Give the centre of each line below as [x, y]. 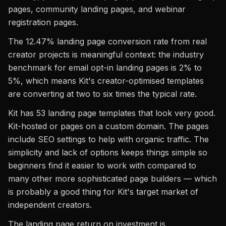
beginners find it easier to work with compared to [102, 165]
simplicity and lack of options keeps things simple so [108, 152]
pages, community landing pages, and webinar [97, 9]
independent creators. [50, 205]
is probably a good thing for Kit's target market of [103, 192]
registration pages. [43, 22]
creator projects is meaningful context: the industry [106, 54]
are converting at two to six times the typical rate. [102, 94]
